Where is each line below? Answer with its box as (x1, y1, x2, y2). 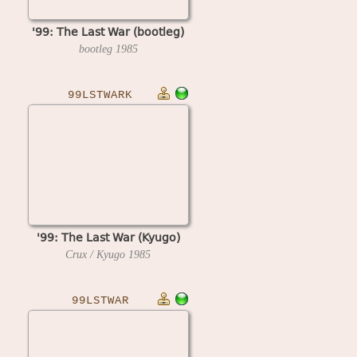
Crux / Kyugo (65, 248, 128, 261)
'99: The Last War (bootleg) (32, 22, 184, 40)
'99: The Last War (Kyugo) (36, 228, 180, 245)
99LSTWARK (68, 88, 132, 101)
